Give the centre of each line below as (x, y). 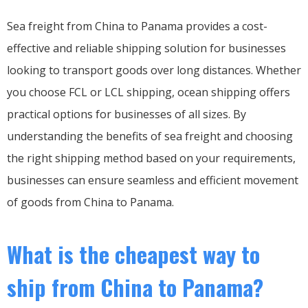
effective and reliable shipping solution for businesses (146, 48)
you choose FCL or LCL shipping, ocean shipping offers (148, 92)
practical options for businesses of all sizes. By (126, 114)
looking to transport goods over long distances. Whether (154, 70)
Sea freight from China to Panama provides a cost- (137, 26)
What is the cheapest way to (133, 254)
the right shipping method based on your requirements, (151, 158)
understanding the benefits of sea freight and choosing (150, 136)
